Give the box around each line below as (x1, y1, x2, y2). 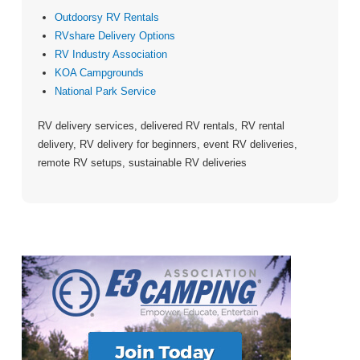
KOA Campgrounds (55, 67, 145, 80)
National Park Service (55, 85, 157, 98)
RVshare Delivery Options (55, 30, 176, 43)
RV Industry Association (55, 48, 168, 61)
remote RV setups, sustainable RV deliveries (37, 156, 247, 169)
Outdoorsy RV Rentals (55, 11, 160, 24)
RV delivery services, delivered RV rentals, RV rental (37, 119, 284, 132)
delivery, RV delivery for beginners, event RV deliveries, (37, 137, 297, 150)
